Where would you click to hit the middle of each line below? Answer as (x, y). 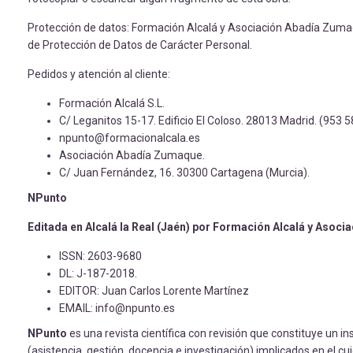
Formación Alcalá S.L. (112, 103)
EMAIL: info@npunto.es (117, 308)
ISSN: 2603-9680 (100, 256)
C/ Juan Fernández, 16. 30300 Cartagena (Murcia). (184, 173)
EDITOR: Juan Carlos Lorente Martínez (154, 291)
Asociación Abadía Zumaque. (132, 155)
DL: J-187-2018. (98, 273)
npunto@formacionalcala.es (130, 138)
